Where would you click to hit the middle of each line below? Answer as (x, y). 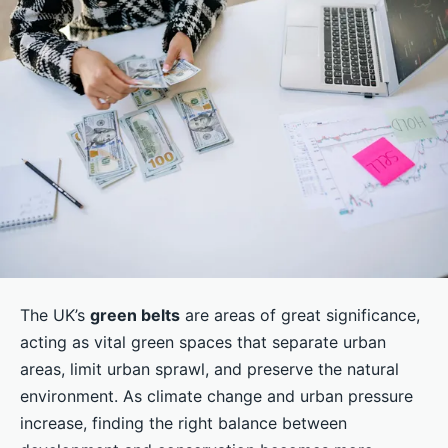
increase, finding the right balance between (183, 423)
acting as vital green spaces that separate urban (203, 342)
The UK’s (55, 315)
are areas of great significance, (300, 315)
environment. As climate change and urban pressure (216, 396)
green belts (135, 315)
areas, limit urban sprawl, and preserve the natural (209, 369)
